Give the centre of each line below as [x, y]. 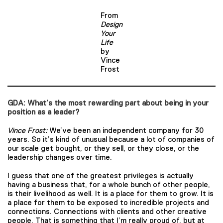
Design [111, 24]
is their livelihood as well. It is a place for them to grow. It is [111, 193]
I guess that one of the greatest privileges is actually [101, 175]
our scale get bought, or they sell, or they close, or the [103, 148]
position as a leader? [45, 112]
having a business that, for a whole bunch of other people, [109, 184]
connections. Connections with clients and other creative [107, 211]
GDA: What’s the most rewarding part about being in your [108, 103]
